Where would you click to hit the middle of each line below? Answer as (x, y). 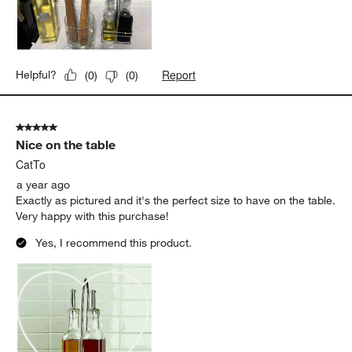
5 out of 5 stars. (55, 128)
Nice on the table (66, 145)
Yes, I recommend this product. (114, 243)
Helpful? (37, 75)
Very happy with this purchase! (93, 216)
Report (179, 75)
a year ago (44, 185)
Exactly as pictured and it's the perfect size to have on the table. (176, 201)
